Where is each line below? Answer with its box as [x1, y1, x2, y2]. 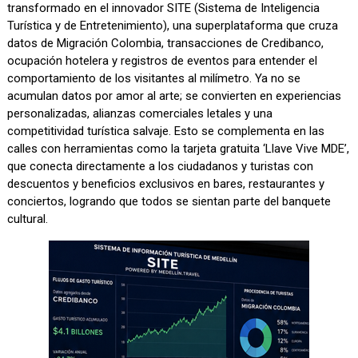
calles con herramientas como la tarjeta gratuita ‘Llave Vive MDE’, [7, 141, 350, 157]
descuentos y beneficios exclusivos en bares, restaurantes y [7, 177, 325, 192]
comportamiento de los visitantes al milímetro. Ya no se [7, 71, 301, 86]
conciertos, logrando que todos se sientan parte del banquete [7, 194, 332, 209]
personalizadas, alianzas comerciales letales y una [7, 106, 273, 121]
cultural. [7, 212, 49, 227]
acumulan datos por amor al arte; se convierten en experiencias [7, 89, 342, 104]
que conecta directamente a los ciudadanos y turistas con [7, 159, 314, 174]
